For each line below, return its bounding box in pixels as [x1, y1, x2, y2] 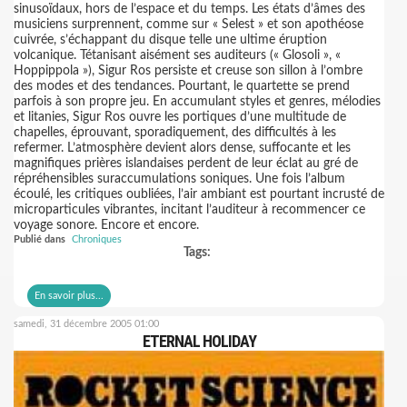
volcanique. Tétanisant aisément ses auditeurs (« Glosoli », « [14, 49, 341, 62]
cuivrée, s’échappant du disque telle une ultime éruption [14, 34, 327, 46]
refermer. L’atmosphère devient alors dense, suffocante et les [14, 142, 351, 154]
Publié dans [14, 234, 65, 244]
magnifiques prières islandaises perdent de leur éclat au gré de [14, 157, 358, 170]
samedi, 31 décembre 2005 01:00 [14, 319, 159, 329]
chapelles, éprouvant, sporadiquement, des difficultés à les [14, 126, 336, 139]
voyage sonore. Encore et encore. [14, 219, 199, 232]
